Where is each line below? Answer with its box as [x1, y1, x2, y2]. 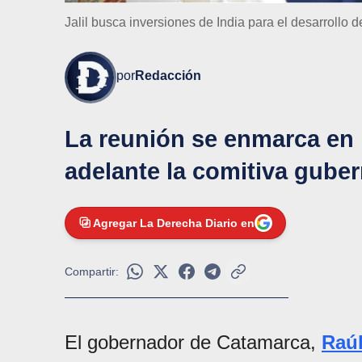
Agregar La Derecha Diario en [93, 217, 255, 230]
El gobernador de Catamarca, [65, 331, 316, 354]
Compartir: [65, 265, 119, 279]
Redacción [135, 69, 201, 83]
